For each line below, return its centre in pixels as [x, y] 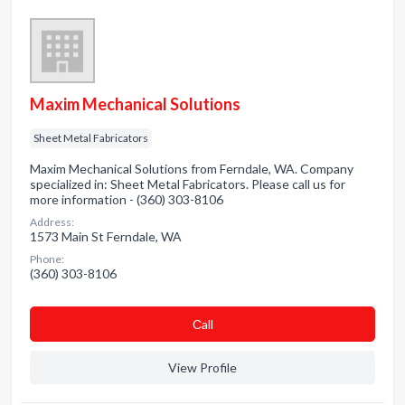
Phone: [47, 259]
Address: [52, 222]
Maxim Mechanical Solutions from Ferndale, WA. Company [192, 169]
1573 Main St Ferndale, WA [106, 236]
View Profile [202, 367]
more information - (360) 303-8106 [127, 199]
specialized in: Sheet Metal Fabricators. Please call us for [188, 184]
